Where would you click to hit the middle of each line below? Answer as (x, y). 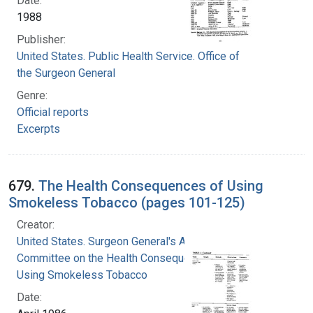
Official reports (53, 112)
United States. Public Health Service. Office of (128, 56)
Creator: (36, 224)
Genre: (32, 95)
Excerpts (38, 129)
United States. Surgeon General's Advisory (119, 241)
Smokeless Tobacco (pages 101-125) (127, 202)
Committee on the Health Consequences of (122, 258)
